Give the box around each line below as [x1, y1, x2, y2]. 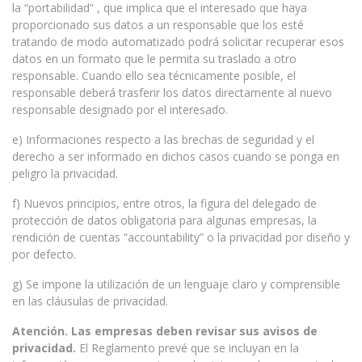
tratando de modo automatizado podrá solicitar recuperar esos [12, 34, 344, 49]
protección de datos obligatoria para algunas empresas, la [12, 213, 317, 228]
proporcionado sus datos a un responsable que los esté [12, 17, 304, 32]
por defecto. [12, 246, 76, 262]
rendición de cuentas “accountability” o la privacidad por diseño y [12, 229, 350, 245]
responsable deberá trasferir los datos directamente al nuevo [12, 85, 332, 100]
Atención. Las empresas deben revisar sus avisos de [12, 323, 318, 339]
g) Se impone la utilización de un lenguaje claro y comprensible [12, 276, 340, 292]
